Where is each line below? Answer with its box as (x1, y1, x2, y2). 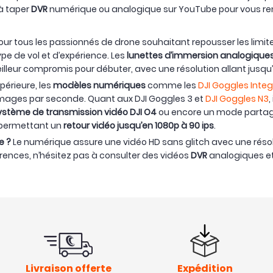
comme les (146, 79, 198, 92)
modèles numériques (53, 79, 146, 92)
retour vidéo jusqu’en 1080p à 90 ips (63, 119, 214, 132)
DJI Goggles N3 (205, 93, 269, 105)
